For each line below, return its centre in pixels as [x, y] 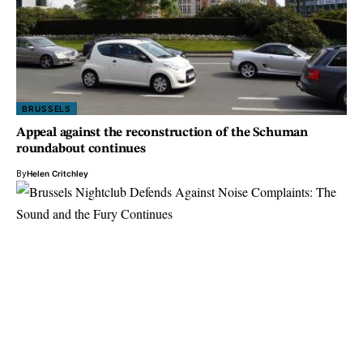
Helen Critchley [58, 173]
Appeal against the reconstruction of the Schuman [162, 132]
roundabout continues [81, 149]
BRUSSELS [47, 108]
